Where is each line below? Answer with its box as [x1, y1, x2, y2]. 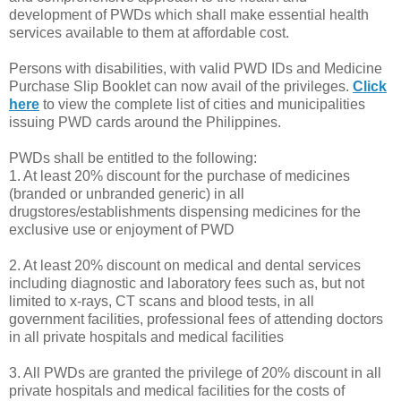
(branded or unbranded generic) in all [9, 185, 244, 201]
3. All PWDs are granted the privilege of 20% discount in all [9, 364, 381, 380]
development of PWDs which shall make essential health [9, 6, 369, 22]
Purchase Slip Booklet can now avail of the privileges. [9, 78, 353, 94]
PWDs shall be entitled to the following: [9, 149, 257, 166]
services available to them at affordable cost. [9, 24, 289, 40]
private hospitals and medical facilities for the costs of [9, 382, 345, 398]
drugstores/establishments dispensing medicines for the [9, 203, 361, 219]
